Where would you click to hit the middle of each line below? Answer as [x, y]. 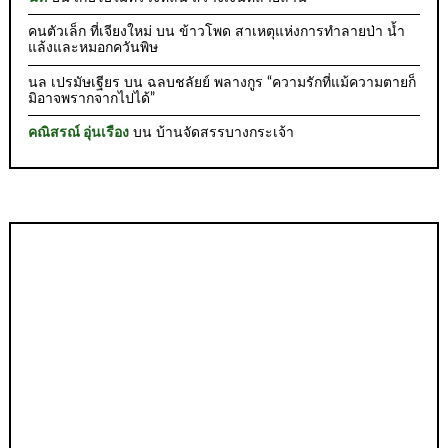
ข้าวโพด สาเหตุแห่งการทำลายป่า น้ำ [292, 32]
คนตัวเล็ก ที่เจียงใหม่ [90, 32]
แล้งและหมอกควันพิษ [93, 48]
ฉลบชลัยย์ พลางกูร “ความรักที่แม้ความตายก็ [282, 82]
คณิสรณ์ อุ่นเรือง [79, 133]
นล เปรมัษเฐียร [74, 82]
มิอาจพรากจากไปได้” [92, 98]
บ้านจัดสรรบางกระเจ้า [225, 133]
